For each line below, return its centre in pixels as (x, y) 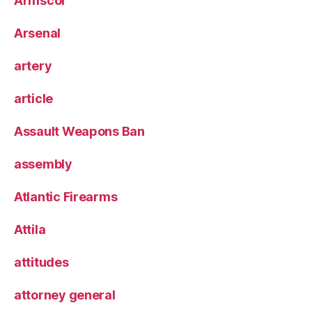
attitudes (41, 262)
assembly (43, 164)
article (34, 99)
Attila (30, 229)
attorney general (65, 295)
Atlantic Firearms (66, 197)
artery (33, 66)
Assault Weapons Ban (79, 131)
